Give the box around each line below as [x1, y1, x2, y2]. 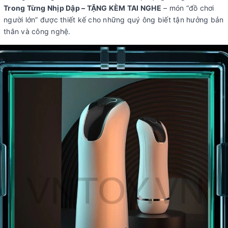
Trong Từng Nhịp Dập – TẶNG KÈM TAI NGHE [4, 4, 161, 12]
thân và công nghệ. [4, 27, 71, 36]
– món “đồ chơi [161, 4, 214, 12]
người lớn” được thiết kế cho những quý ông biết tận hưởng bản [4, 15, 224, 24]
